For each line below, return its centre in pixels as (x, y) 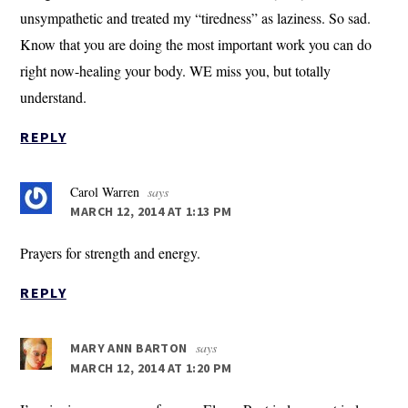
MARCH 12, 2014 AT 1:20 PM (151, 368)
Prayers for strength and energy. (111, 253)
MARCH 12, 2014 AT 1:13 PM (151, 212)
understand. (54, 97)
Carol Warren (105, 192)
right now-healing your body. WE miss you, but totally (176, 71)
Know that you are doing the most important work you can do (196, 45)
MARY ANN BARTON (129, 348)
